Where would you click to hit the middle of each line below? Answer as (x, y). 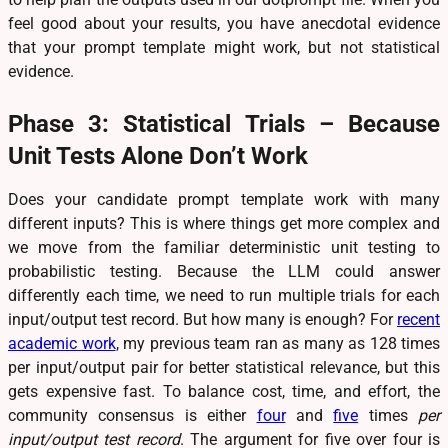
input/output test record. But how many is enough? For (202, 320)
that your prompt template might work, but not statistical (224, 48)
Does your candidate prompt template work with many (224, 200)
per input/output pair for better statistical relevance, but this (224, 368)
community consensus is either (132, 416)
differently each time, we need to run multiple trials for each (224, 296)
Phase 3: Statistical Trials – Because (224, 124)
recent (418, 320)
